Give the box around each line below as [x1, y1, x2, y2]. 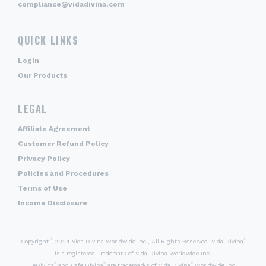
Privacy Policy [18, 154, 70, 163]
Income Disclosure [18, 198, 87, 207]
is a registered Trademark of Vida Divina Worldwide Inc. [55, 249, 211, 256]
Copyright [20, 237, 50, 245]
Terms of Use [18, 183, 67, 192]
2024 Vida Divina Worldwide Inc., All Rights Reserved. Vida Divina [52, 237, 243, 245]
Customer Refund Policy [18, 139, 109, 148]
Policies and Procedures [18, 169, 109, 178]
